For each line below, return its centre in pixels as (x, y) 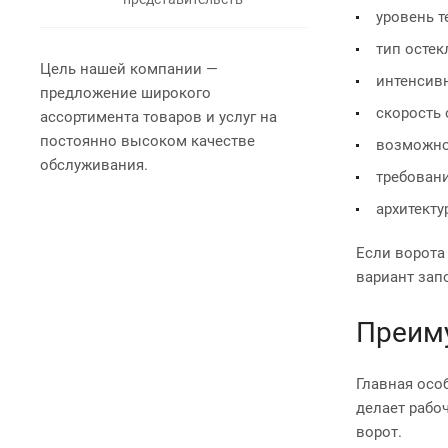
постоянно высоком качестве (147, 140)
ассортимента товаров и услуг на (158, 116)
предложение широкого (125, 92)
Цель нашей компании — (129, 68)
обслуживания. (94, 164)
